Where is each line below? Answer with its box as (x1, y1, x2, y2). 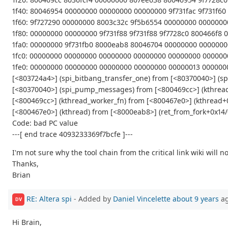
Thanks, (12, 159, 39, 169)
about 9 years (173, 193, 219, 204)
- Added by (72, 193, 113, 204)
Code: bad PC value (12, 118, 78, 128)
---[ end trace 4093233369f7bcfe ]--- (12, 129, 133, 139)
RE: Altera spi (26, 193, 72, 204)
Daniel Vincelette (113, 193, 170, 204)
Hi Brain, (12, 217, 42, 227)
